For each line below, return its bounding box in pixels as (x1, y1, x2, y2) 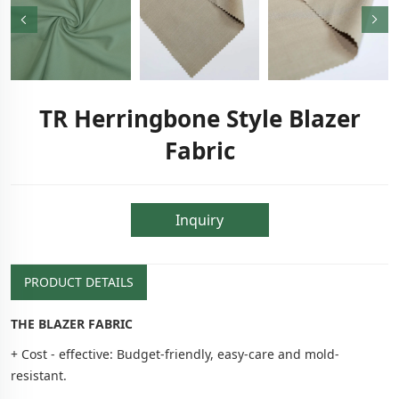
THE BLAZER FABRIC (11, 314, 133, 332)
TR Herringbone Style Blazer (38, 102, 361, 134)
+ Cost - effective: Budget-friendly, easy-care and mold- (11, 345, 339, 362)
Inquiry (175, 209, 224, 230)
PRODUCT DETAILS (24, 273, 134, 290)
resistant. (11, 366, 67, 384)
